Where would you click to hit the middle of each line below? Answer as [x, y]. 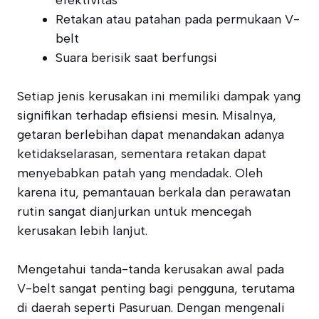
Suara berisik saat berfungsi [136, 58]
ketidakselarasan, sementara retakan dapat [142, 154]
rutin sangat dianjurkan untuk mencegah [134, 211]
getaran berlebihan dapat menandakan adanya [151, 135]
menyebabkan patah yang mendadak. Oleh [140, 173]
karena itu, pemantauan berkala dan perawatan [154, 192]
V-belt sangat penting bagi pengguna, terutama [156, 288]
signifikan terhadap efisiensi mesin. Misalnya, [147, 115]
